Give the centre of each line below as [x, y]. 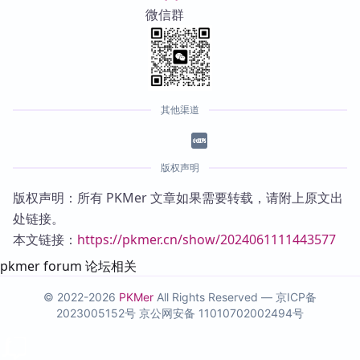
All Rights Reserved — [215, 297]
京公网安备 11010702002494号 [221, 313]
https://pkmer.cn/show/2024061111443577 [207, 239]
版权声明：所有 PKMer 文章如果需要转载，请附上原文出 [178, 198]
